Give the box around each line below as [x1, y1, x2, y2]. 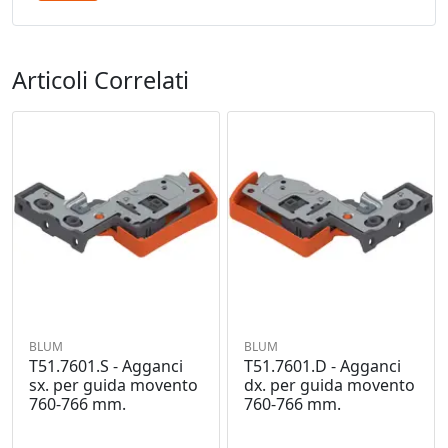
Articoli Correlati [12, 63, 189, 96]
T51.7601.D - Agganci [243, 355, 401, 378]
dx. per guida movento [243, 374, 415, 397]
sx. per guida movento [29, 374, 198, 397]
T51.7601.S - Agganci [29, 355, 183, 378]
